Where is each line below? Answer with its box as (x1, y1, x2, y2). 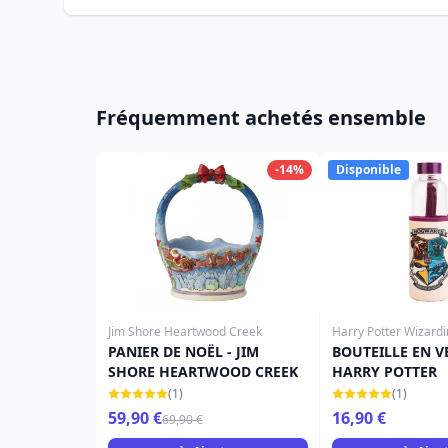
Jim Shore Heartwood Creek (108, 323, 262, 340)
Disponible (336, 161, 401, 178)
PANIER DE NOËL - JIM (108, 342, 259, 361)
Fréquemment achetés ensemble (96, 104, 426, 131)
